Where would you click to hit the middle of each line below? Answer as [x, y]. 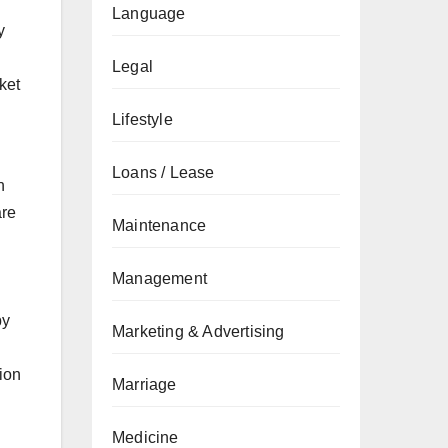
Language [149, 13]
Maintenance [159, 225]
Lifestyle [142, 119]
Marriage [144, 384]
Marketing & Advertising [198, 331]
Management [159, 278]
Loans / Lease [163, 172]
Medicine [145, 437]
